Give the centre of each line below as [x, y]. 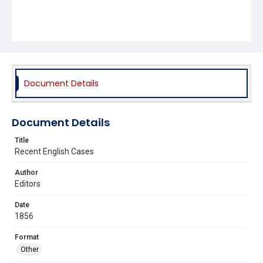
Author [26, 172]
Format [27, 237]
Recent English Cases [54, 151]
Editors [28, 183]
